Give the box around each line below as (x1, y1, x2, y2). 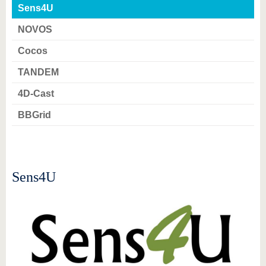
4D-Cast (18, 88, 54, 99)
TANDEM (18, 67, 59, 77)
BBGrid (18, 110, 51, 120)
